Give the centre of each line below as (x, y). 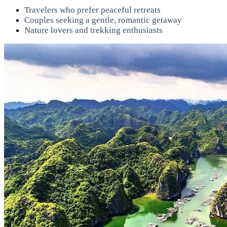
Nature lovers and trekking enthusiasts (93, 30)
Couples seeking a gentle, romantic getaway (103, 20)
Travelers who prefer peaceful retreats (92, 10)
